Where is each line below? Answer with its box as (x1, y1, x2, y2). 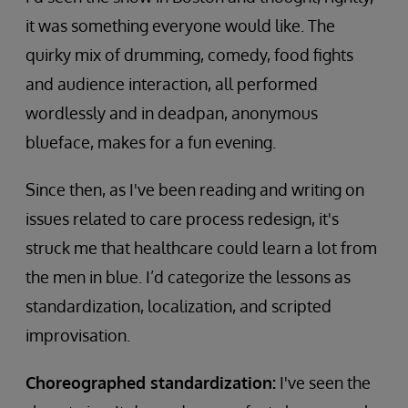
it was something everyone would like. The (25, 15, 335, 36)
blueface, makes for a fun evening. (25, 131, 276, 152)
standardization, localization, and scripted (25, 295, 331, 316)
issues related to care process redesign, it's (25, 208, 339, 229)
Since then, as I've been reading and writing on (25, 178, 364, 199)
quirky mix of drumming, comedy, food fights (25, 44, 353, 65)
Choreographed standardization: (25, 372, 276, 393)
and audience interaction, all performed (25, 73, 318, 94)
